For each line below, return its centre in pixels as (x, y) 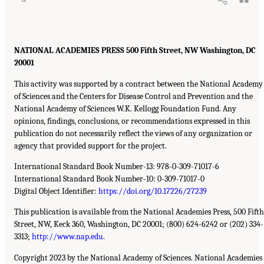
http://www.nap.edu (67, 237)
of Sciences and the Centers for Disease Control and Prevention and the (133, 96)
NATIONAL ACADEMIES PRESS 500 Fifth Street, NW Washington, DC (135, 51)
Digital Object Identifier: (56, 192)
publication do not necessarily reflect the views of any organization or (133, 133)
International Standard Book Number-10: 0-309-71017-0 (109, 179)
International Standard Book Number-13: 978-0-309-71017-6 (117, 167)
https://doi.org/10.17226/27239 (153, 192)
